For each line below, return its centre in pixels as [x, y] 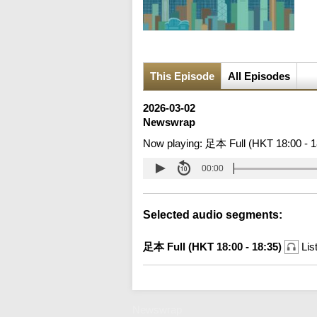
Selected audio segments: [213, 215]
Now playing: [174, 144]
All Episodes [259, 76]
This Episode [182, 76]
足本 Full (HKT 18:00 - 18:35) [214, 247]
